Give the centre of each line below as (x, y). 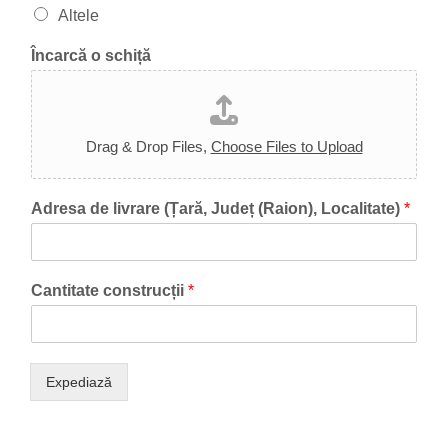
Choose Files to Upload (286, 146)
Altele (78, 15)
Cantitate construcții (109, 290)
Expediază (79, 382)
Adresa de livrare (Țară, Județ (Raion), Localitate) (217, 208)
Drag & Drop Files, (148, 146)
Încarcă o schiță (91, 55)
